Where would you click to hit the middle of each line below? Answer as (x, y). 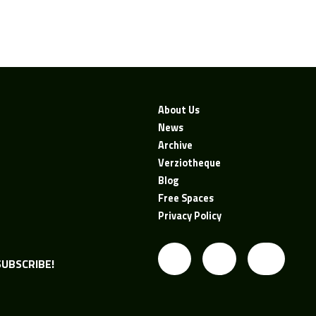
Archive (175, 145)
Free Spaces (186, 198)
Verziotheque (189, 163)
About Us (178, 110)
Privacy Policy (189, 215)
